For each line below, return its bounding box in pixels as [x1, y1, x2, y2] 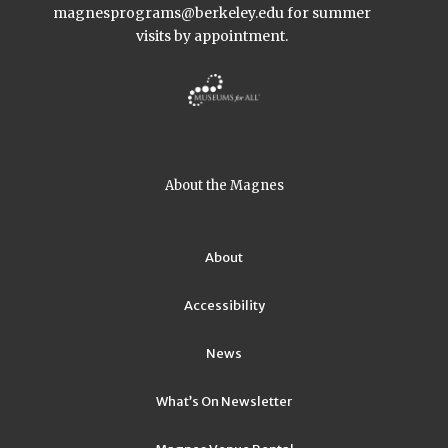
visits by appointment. [136, 26, 288, 45]
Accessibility [183, 296, 265, 314]
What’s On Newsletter [156, 392, 292, 410]
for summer [287, 3, 371, 22]
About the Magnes [164, 176, 284, 194]
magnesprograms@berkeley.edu [53, 3, 287, 22]
